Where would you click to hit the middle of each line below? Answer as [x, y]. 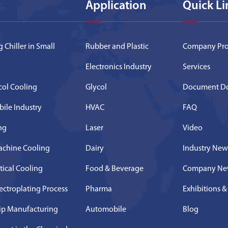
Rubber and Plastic [117, 47]
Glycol [96, 87]
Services [196, 67]
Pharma [99, 189]
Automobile [106, 209]
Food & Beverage [115, 169]
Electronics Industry [119, 67]
